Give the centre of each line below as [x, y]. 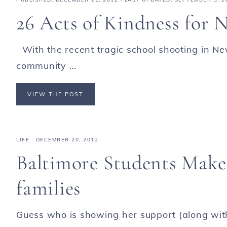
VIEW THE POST [55, 94]
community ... [46, 66]
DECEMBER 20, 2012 [67, 139]
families [49, 188]
